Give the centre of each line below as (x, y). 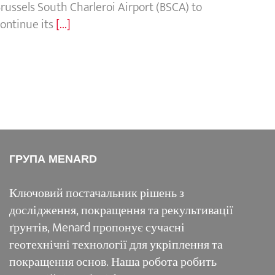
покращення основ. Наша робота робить (113, 262)
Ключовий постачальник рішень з (96, 193)
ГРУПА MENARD (53, 159)
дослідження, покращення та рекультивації (121, 210)
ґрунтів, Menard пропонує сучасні (97, 227)
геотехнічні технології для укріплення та (116, 245)
